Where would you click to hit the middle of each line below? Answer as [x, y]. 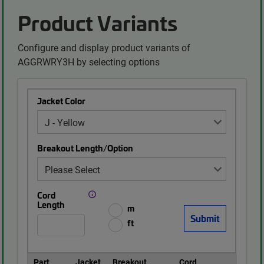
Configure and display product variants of [104, 48]
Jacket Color [62, 101]
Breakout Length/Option [85, 148]
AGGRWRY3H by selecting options [89, 62]
